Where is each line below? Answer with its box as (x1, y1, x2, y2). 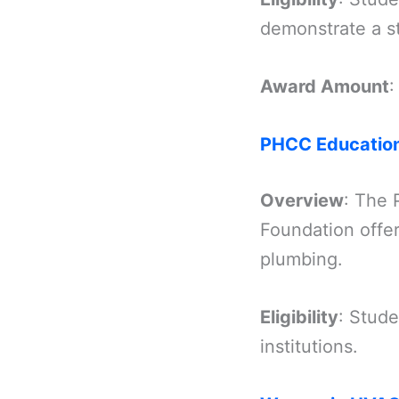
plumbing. (260, 248, 343, 270)
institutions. (260, 335, 358, 357)
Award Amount (260, 75, 389, 97)
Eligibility (260, 305, 338, 328)
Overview (260, 189, 344, 211)
